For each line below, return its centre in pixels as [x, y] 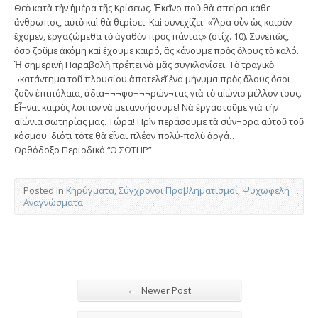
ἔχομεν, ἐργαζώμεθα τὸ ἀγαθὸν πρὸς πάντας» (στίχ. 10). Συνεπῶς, [152, 36]
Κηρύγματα [90, 190]
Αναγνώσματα [53, 202]
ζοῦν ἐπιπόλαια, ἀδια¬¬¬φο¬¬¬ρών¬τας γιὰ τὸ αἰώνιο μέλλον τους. [158, 93]
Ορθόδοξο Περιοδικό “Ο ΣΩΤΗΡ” [83, 149]
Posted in [45, 190]
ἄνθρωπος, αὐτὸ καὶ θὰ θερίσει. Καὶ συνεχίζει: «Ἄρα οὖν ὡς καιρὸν [153, 22]
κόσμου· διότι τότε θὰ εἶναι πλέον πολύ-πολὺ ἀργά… [126, 135]
